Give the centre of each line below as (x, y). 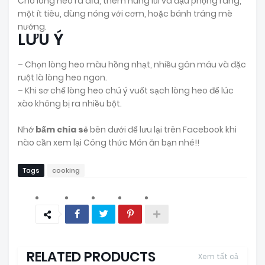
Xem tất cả (218, 256)
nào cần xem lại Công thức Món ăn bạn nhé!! (109, 142)
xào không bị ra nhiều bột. (70, 103)
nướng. (32, 26)
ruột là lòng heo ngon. (62, 77)
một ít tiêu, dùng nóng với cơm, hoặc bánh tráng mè (125, 13)
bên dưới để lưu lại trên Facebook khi (162, 129)
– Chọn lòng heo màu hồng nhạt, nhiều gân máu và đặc (132, 64)
